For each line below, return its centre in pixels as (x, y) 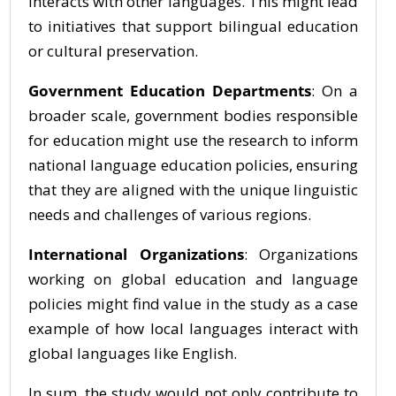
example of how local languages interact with (194, 328)
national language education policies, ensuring (194, 165)
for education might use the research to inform (194, 140)
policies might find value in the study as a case (194, 304)
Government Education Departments (170, 91)
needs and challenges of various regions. (170, 214)
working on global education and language (194, 279)
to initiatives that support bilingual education (194, 26)
